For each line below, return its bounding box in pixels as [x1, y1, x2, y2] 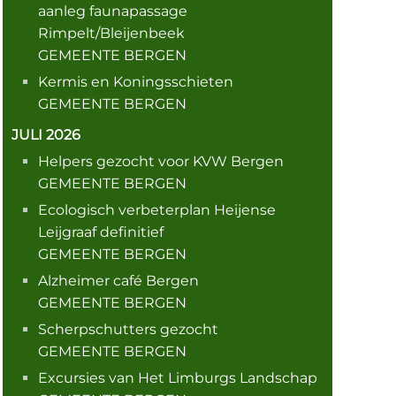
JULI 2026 [11, 126, 80, 143]
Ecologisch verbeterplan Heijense [37, 201, 276, 218]
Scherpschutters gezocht [37, 320, 218, 338]
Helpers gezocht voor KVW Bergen [37, 152, 284, 170]
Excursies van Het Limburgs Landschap [37, 369, 317, 386]
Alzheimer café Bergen [37, 271, 199, 289]
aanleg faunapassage [37, 2, 187, 19]
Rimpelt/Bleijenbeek [37, 24, 185, 42]
